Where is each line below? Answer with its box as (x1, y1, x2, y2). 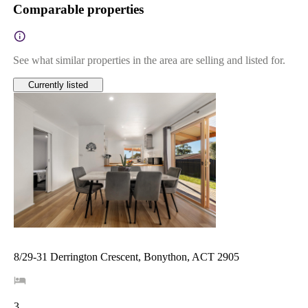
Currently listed (27, 79, 88, 90)
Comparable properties (12, 1, 144, 16)
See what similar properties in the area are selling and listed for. (12, 54, 285, 66)
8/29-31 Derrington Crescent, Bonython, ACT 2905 (13, 250, 239, 263)
